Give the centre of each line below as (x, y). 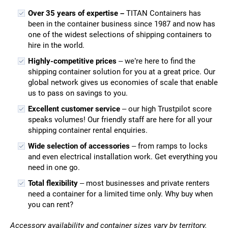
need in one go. (54, 167)
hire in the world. (56, 45)
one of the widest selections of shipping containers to (120, 34)
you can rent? (50, 204)
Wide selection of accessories (79, 146)
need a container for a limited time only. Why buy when (120, 194)
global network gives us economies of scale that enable (123, 82)
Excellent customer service (75, 109)
